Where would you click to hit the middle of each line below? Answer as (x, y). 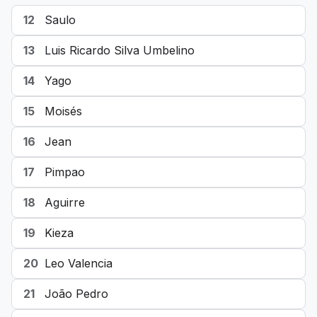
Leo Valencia (79, 263)
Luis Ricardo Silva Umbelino (120, 50)
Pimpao (65, 172)
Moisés (63, 111)
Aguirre (65, 202)
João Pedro (76, 294)
